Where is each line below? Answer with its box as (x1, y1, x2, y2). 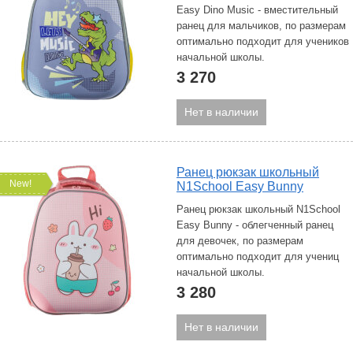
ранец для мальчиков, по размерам (176, 20, 346, 32)
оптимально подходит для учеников (176, 35, 349, 47)
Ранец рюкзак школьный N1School (176, 203, 340, 215)
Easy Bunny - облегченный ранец (176, 219, 333, 231)
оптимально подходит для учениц (176, 251, 339, 262)
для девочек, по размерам (176, 235, 303, 247)
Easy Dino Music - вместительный (176, 4, 338, 16)
